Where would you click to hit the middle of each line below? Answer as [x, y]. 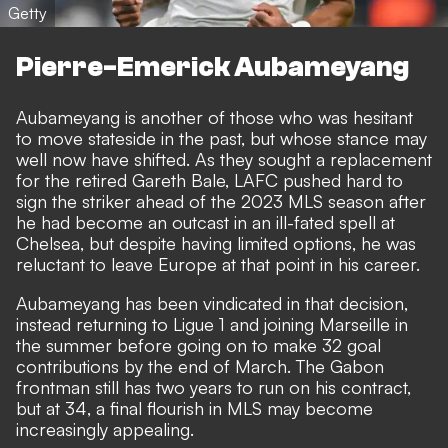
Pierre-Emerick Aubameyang [212, 66]
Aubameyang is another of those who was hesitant [214, 116]
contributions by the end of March [151, 365]
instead [46, 323]
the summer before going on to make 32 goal [198, 344]
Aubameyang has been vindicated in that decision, [212, 302]
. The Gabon [335, 365]
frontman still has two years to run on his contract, [213, 386]
